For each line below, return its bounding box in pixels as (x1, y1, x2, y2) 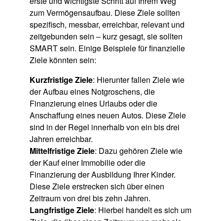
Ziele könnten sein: (29, 54, 96, 66)
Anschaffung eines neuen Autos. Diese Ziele (29, 110, 186, 121)
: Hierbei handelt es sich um (94, 204, 191, 216)
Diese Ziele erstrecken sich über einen (29, 181, 164, 192)
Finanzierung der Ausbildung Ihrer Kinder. (29, 169, 176, 181)
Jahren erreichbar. (29, 133, 93, 145)
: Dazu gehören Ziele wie (94, 145, 183, 157)
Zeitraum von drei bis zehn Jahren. (29, 192, 150, 204)
